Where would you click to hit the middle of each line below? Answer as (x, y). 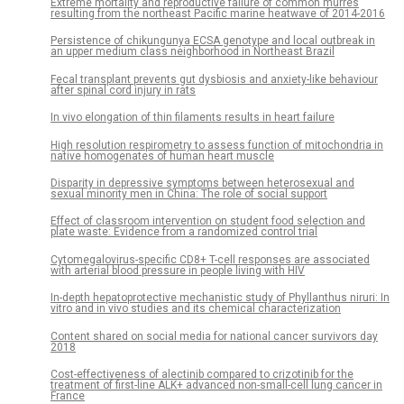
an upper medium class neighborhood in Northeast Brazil (193, 52)
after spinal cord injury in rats (123, 90)
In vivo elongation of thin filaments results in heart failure (193, 118)
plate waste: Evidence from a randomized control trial (184, 232)
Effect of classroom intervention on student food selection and (208, 221)
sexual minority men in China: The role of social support (189, 193)
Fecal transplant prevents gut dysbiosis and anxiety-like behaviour (214, 79)
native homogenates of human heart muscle (162, 156)
